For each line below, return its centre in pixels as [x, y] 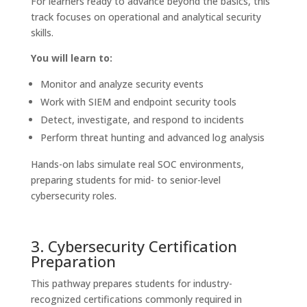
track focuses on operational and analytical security [146, 16]
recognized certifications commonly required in [136, 299]
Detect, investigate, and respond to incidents [142, 119]
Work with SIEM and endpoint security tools [138, 101]
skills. [42, 32]
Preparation [73, 261]
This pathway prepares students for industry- [131, 283]
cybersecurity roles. [73, 195]
